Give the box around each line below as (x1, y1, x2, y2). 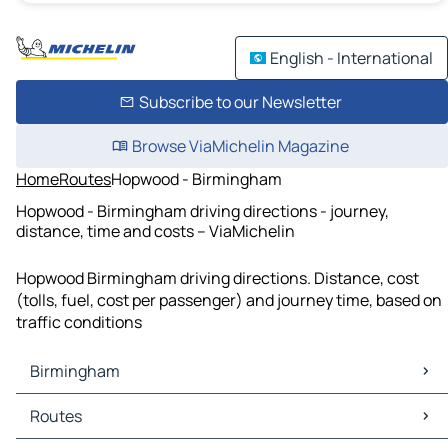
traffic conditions (16, 311, 142, 334)
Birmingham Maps (20, 394, 152, 417)
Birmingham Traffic (20, 416, 161, 439)
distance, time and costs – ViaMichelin (16, 219, 295, 242)
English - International (270, 47, 433, 69)
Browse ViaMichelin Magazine (131, 135, 349, 157)
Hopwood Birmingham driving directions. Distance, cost (16, 267, 419, 290)
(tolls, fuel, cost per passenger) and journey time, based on (16, 289, 442, 312)
